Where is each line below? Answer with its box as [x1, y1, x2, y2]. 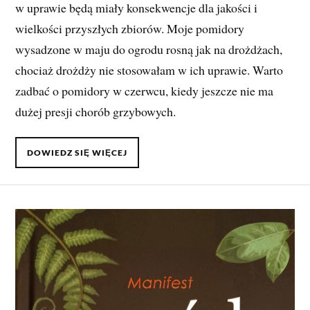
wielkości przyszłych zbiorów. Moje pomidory [15, 19, 245, 37]
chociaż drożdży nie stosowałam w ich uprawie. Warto [15, 61, 284, 78]
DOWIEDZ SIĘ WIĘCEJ [27, 147, 128, 158]
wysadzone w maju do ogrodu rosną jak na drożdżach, [15, 40, 283, 57]
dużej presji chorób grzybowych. [15, 102, 176, 120]
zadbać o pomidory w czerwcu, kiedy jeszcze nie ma [15, 82, 274, 99]
